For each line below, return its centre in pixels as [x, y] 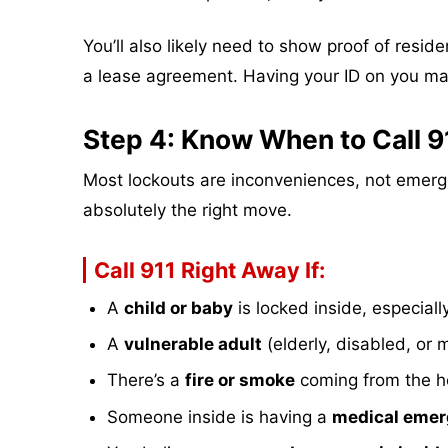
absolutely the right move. [187, 210]
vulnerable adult [192, 344]
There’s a [145, 380]
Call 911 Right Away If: [209, 270]
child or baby [178, 307]
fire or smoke [239, 380]
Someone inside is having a [219, 416]
